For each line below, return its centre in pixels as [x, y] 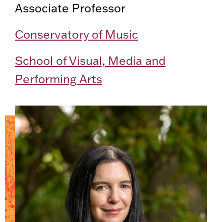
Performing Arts [58, 79]
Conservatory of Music [77, 34]
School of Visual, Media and [90, 61]
